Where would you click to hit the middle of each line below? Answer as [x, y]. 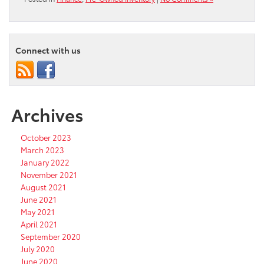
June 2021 [39, 199]
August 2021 [43, 187]
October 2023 [46, 138]
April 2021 [39, 224]
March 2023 [42, 150]
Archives [47, 114]
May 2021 [38, 212]
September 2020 [51, 237]
